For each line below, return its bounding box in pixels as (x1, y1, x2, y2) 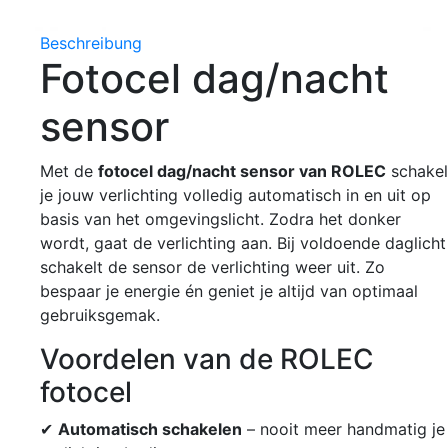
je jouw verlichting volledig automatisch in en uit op (40, 184, 431, 205)
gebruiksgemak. (40, 304, 160, 325)
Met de (40, 160, 98, 181)
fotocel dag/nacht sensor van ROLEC (98, 160, 386, 181)
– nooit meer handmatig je (242, 418, 445, 439)
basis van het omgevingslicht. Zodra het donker (40, 208, 401, 229)
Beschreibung (40, 32, 142, 53)
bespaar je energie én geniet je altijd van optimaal (40, 280, 418, 301)
